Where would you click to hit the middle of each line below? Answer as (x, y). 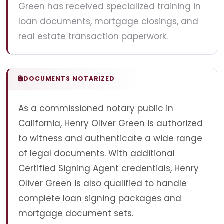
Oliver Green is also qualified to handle (103, 184)
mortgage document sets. (76, 214)
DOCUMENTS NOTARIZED (69, 79)
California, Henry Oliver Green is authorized (111, 124)
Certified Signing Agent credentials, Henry (109, 169)
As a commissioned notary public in (96, 109)
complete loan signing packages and (100, 199)
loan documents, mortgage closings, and (108, 21)
